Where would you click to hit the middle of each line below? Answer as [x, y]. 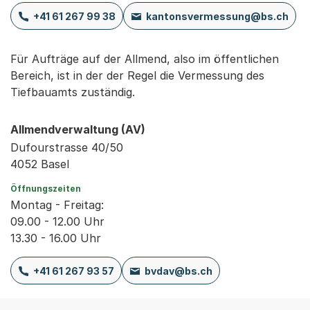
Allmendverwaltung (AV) [78, 129]
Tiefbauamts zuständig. [73, 92]
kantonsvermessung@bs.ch [217, 16]
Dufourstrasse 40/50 [67, 147]
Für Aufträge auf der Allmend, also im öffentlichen [145, 59]
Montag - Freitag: [57, 205]
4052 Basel [40, 164]
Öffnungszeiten [46, 189]
